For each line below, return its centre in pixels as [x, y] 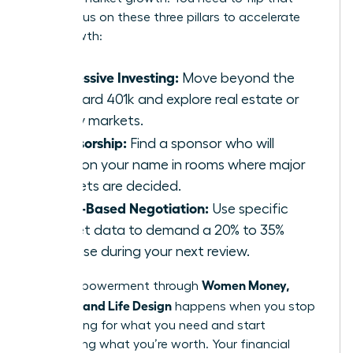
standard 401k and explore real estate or [172, 99]
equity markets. [94, 120]
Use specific [249, 208]
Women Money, [246, 284]
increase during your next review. [147, 251]
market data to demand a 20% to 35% [165, 230]
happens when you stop [243, 306]
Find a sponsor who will [201, 143]
